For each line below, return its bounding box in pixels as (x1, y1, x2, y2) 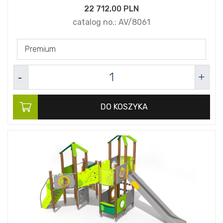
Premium (25, 44, 56, 54)
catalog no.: (73, 17, 118, 27)
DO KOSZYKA (100, 102, 148, 112)
